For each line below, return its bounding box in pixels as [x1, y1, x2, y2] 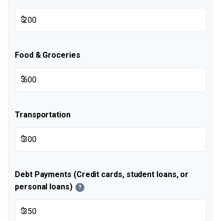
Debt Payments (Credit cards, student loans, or [15, 170, 189, 179]
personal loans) [15, 182, 73, 191]
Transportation [15, 110, 71, 119]
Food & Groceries [15, 50, 80, 60]
